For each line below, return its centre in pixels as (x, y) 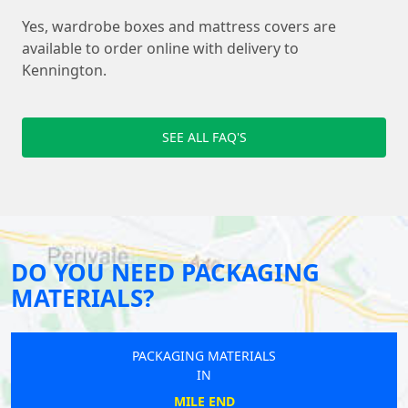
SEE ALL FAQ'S (204, 138)
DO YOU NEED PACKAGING (165, 273)
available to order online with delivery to (160, 49)
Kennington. (64, 71)
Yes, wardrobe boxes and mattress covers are (179, 27)
